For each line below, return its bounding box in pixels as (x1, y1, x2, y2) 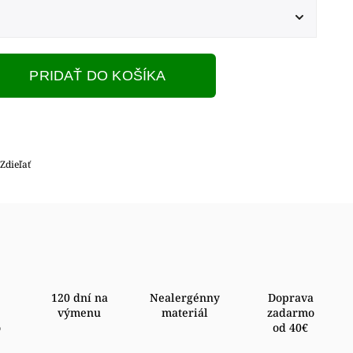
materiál (161, 305, 208, 320)
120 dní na (50, 290, 108, 305)
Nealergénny (149, 290, 220, 305)
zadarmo (266, 305, 314, 320)
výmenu (57, 305, 101, 320)
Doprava (267, 290, 314, 305)
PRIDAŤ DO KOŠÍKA (29, 67, 166, 84)
